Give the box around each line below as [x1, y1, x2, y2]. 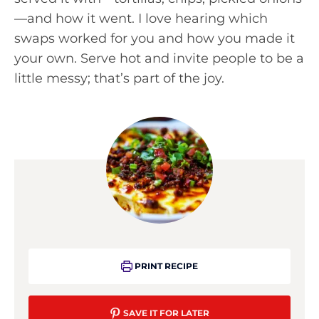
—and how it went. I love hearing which [14, 11, 268, 26]
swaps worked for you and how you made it [14, 31, 295, 46]
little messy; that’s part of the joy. [14, 70, 224, 86]
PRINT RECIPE [132, 261, 198, 271]
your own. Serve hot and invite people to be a [14, 51, 304, 66]
